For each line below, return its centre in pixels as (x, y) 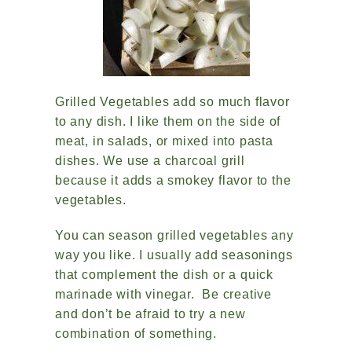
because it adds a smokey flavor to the (173, 180)
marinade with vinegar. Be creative (164, 294)
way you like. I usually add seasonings (174, 255)
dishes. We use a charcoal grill (150, 161)
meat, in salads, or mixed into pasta (164, 141)
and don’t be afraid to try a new (150, 314)
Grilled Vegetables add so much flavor (172, 102)
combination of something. (138, 334)
